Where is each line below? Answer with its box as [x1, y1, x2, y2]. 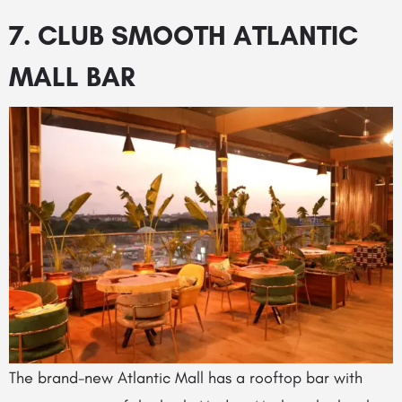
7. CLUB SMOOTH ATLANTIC [9, 19, 358, 53]
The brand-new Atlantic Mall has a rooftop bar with [9, 367, 363, 388]
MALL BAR [9, 60, 135, 94]
